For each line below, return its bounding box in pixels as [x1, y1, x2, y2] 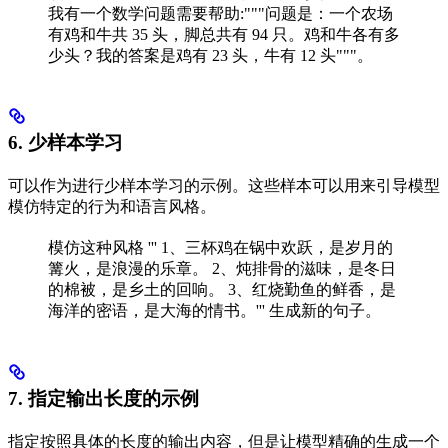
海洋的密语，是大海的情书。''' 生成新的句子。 [48, 302, 381, 320]
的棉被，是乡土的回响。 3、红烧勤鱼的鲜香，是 [48, 281, 396, 299]
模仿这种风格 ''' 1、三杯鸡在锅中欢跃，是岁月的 [48, 239, 393, 257]
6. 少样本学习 [8, 132, 123, 154]
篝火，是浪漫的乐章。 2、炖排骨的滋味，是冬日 [48, 260, 396, 278]
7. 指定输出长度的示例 [8, 388, 199, 410]
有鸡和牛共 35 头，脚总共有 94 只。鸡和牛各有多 [48, 25, 400, 43]
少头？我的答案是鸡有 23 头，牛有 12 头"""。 [48, 46, 373, 64]
